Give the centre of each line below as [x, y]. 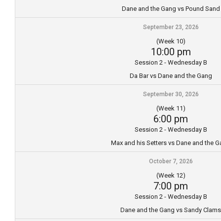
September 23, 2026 [171, 27]
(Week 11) [171, 108]
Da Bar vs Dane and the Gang [171, 75]
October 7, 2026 [171, 161]
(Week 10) [171, 41]
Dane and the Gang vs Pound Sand [171, 8]
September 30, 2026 [171, 94]
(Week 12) [171, 175]
